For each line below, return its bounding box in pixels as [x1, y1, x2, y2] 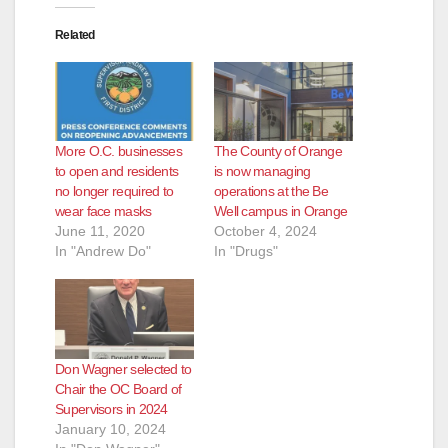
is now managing [214, 163, 311, 180]
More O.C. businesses [55, 143, 183, 160]
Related [55, 27, 95, 42]
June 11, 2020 [55, 223, 145, 240]
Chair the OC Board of [55, 380, 182, 397]
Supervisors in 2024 [55, 400, 168, 417]
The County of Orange [214, 143, 343, 160]
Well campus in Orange [214, 203, 348, 220]
